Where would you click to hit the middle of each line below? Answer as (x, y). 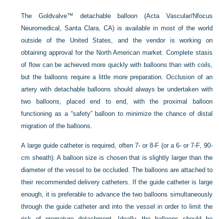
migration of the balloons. (57, 126)
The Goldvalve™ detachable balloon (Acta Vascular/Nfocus (117, 16)
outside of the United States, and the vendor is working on (117, 40)
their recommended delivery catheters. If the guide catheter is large (117, 182)
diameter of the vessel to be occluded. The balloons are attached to (117, 170)
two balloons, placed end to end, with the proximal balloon (117, 101)
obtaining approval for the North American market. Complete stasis (117, 53)
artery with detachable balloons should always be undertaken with (117, 89)
